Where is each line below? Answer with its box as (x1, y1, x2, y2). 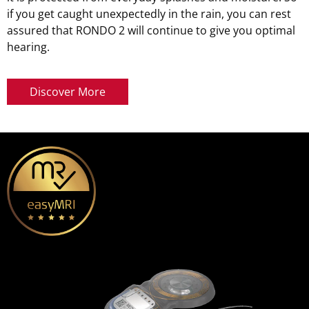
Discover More (30, 84, 106, 100)
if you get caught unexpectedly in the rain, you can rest (7, 6, 291, 22)
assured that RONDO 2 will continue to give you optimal (7, 23, 295, 39)
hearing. (7, 39, 50, 55)
